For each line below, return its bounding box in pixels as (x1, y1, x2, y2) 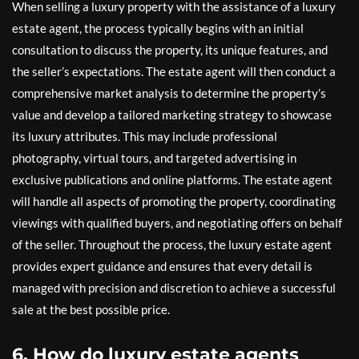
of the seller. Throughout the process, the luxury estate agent (12, 237, 332, 252)
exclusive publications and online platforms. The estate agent (12, 172, 333, 187)
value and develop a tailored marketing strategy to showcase (12, 107, 332, 122)
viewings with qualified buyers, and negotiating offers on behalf (12, 216, 342, 230)
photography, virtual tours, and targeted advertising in (12, 151, 296, 165)
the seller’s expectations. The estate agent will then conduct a (12, 64, 336, 79)
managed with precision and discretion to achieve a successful (12, 280, 336, 295)
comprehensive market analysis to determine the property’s (12, 86, 326, 100)
